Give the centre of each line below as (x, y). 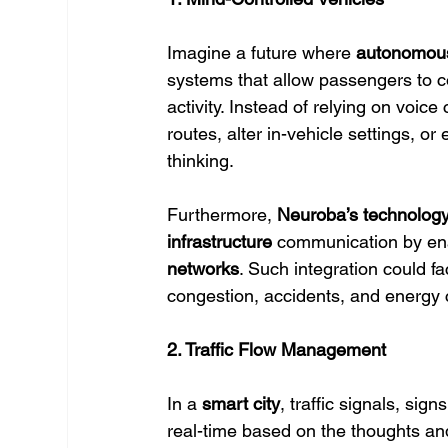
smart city (241, 403)
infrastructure (220, 241)
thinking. (201, 160)
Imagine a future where (262, 52)
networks (203, 268)
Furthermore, (222, 214)
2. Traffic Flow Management (277, 349)
